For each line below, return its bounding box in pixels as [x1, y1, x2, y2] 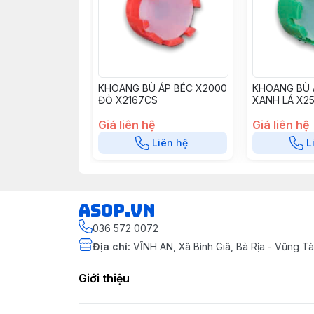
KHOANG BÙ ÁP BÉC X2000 [98, 82, 227, 94]
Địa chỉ [93, 240, 128, 252]
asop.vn [78, 200, 156, 221]
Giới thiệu [78, 271, 130, 285]
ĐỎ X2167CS [98, 94, 158, 106]
